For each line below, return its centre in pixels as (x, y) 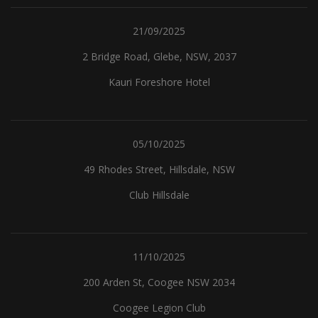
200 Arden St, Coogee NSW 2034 (159, 282)
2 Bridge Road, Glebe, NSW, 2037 (159, 56)
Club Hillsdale (159, 195)
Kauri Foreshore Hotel (159, 82)
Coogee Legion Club (159, 308)
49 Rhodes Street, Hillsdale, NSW (159, 169)
